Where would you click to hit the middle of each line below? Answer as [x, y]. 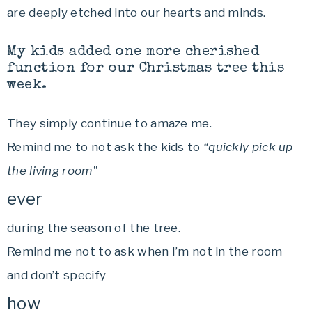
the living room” [52, 171]
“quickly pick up [248, 147]
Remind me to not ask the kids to [105, 147]
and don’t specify [57, 275]
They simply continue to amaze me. [109, 123]
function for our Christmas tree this [146, 69]
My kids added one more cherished [133, 52]
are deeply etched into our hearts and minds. [136, 13]
